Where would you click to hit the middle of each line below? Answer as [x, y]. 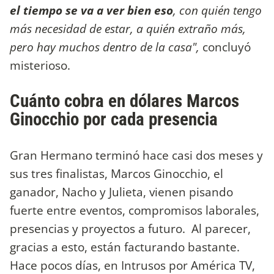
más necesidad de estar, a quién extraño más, [128, 28]
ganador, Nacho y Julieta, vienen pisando [121, 192]
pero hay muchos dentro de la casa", [105, 46]
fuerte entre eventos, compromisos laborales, [135, 210]
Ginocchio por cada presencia [116, 120]
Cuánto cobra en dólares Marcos [124, 101]
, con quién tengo [217, 10]
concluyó [225, 46]
